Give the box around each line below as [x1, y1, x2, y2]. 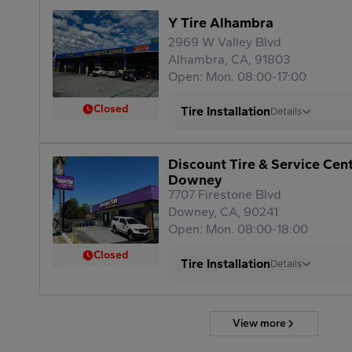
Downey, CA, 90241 [167, 204, 278, 220]
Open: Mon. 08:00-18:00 [167, 222, 308, 237]
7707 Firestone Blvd [167, 187, 281, 203]
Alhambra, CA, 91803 [167, 52, 290, 68]
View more [233, 317, 287, 331]
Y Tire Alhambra [167, 14, 273, 32]
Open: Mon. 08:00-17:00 [167, 69, 306, 85]
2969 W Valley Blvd [167, 35, 281, 50]
